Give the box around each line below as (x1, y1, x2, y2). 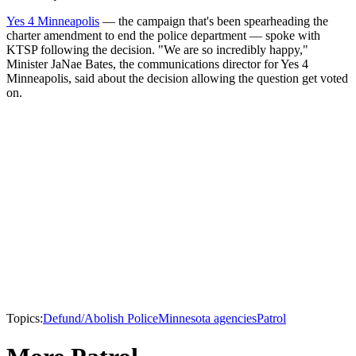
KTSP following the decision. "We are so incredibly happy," (6, 43, 308, 56)
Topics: (6, 311, 43, 325)
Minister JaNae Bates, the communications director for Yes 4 (6, 57, 308, 71)
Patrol (257, 311, 286, 325)
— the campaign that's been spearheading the (99, 14, 328, 28)
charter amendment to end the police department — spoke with (6, 29, 320, 42)
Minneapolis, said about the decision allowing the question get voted (6, 72, 348, 85)
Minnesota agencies (158, 311, 257, 325)
